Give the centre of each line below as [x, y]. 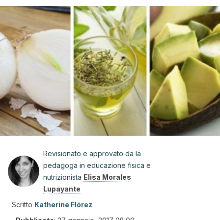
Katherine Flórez [63, 205]
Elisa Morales [107, 177]
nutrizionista [63, 177]
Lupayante [62, 189]
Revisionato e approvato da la [92, 153]
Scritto [22, 205]
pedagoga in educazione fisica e [97, 165]
